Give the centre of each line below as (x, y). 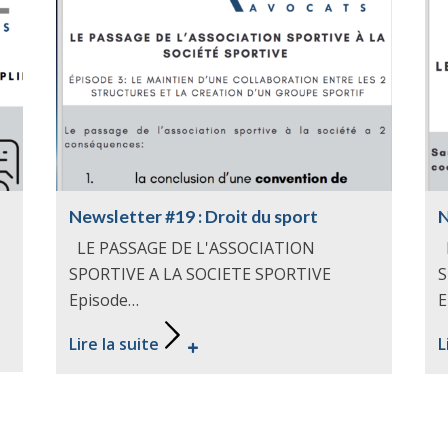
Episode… (104, 300)
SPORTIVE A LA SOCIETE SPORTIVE (204, 274)
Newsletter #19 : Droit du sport (193, 216)
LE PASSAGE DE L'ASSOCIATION (192, 248)
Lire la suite (114, 344)
